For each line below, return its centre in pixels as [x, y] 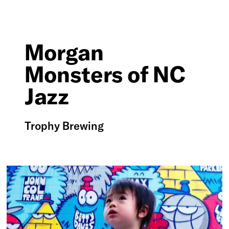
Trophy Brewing [64, 125]
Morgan [64, 52]
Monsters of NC [105, 74]
